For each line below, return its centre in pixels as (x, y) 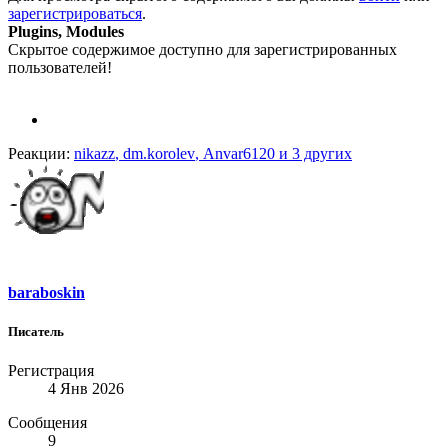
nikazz (94, 153)
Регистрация (51, 371)
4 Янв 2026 (86, 389)
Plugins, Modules (66, 31)
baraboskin (46, 292)
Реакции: (39, 153)
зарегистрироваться (75, 13)
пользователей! (60, 67)
